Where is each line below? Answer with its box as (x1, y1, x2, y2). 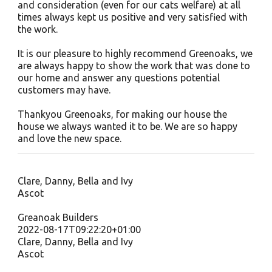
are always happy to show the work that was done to (17, 60, 250, 71)
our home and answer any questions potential (17, 72, 220, 83)
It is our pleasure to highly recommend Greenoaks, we (17, 48, 253, 59)
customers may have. (17, 84, 110, 95)
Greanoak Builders (17, 212, 98, 223)
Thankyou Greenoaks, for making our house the (17, 109, 227, 120)
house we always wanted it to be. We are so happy (17, 121, 237, 132)
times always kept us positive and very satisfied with (17, 12, 248, 22)
